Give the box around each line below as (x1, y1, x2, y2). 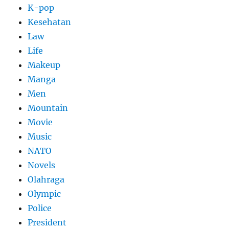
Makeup (28, 60, 61, 71)
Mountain (28, 103, 68, 113)
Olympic (28, 189, 61, 199)
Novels (28, 160, 56, 171)
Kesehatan (28, 17, 72, 28)
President (28, 217, 67, 228)
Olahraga (28, 174, 65, 185)
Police (28, 203, 52, 214)
